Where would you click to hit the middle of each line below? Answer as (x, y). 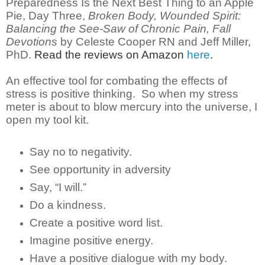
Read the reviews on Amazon (109, 55)
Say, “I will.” (58, 187)
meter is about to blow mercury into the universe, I (132, 107)
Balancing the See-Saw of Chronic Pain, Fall (118, 29)
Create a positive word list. (96, 222)
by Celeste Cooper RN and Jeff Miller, (154, 42)
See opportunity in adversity (100, 170)
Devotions (32, 42)
